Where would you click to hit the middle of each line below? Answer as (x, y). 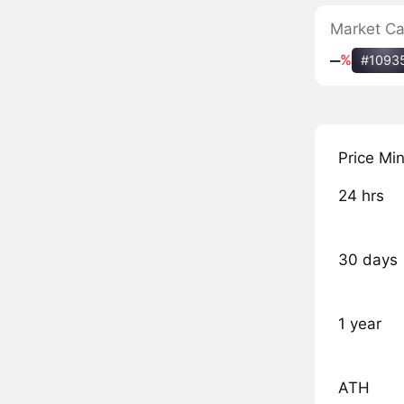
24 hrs (361, 196)
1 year (359, 324)
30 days (367, 260)
